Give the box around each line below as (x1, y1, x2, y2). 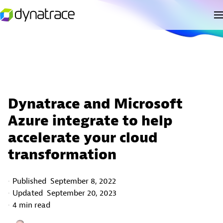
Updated (12, 188, 45, 198)
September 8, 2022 (50, 176, 116, 186)
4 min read (12, 200, 50, 210)
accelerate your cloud (8, 129, 158, 146)
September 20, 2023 (47, 188, 116, 198)
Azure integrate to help (8, 112, 173, 129)
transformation (8, 146, 116, 163)
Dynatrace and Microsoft (8, 96, 183, 112)
